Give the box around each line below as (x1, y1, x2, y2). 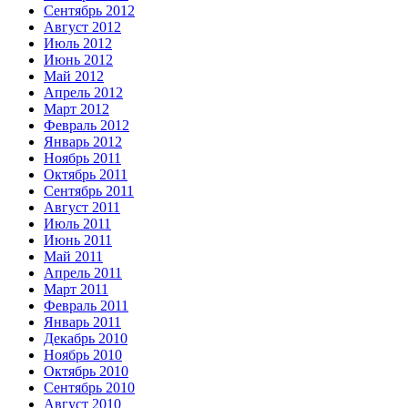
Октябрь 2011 (44, 167, 127, 183)
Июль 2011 (44, 216, 111, 232)
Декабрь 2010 (44, 331, 127, 347)
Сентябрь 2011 (44, 183, 134, 199)
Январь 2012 (44, 134, 122, 150)
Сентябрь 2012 (44, 3, 135, 19)
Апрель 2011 (44, 265, 122, 281)
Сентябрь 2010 (44, 380, 135, 396)
